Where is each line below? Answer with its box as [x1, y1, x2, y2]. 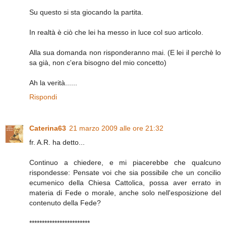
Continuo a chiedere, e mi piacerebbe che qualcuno [29, 158, 221, 166]
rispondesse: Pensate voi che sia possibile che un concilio [29, 168, 221, 177]
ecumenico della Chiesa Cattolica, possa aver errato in [29, 178, 221, 187]
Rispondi [29, 92, 57, 101]
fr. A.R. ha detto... [29, 138, 85, 146]
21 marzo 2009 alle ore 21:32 [69, 124, 163, 132]
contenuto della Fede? [29, 198, 101, 207]
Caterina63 [29, 124, 66, 132]
